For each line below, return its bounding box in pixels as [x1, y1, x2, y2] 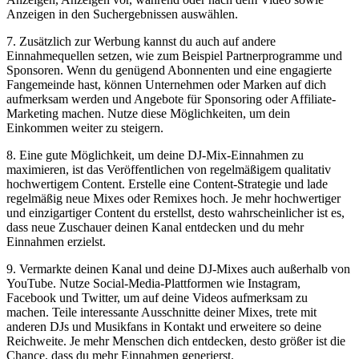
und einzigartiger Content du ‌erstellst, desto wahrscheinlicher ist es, [6, 206, 345, 220]
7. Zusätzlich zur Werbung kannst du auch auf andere [6, 34, 276, 49]
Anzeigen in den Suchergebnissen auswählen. [6, 7, 238, 22]
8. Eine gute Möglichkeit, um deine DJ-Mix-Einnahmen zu [6, 148, 304, 163]
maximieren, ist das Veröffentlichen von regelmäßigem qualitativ [6, 163, 331, 177]
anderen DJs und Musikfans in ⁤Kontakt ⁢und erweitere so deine [6, 320, 321, 334]
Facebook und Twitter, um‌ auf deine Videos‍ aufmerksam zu [6, 291, 308, 305]
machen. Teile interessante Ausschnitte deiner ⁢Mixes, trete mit [6, 305, 317, 320]
